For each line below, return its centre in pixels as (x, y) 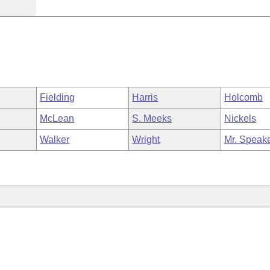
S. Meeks (152, 118)
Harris (145, 97)
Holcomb (244, 97)
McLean (57, 118)
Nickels (240, 118)
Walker (55, 140)
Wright (146, 140)
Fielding (58, 97)
